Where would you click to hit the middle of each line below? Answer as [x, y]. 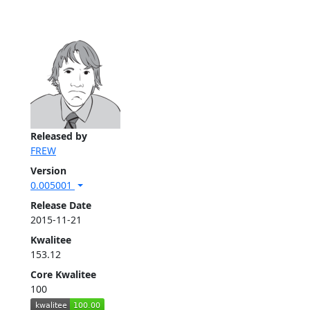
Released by [59, 136]
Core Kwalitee [63, 275]
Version [48, 171]
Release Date [61, 206]
